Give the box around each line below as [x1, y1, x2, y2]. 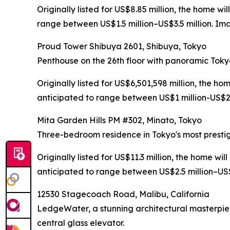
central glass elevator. [37, 217, 124, 228]
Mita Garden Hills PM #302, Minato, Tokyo [37, 114, 202, 125]
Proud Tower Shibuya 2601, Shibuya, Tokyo [37, 41, 206, 51]
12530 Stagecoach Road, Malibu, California [37, 188, 209, 199]
